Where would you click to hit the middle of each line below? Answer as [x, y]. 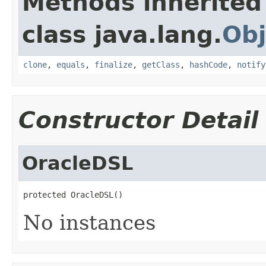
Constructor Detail [138, 120]
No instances [89, 222]
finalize [113, 64]
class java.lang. [122, 34]
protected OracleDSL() [73, 194]
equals [71, 64]
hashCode [208, 64]
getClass [161, 64]
